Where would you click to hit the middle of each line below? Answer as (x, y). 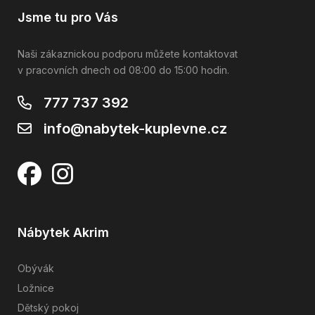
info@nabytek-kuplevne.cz (135, 128)
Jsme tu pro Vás (68, 17)
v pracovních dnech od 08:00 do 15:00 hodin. (123, 70)
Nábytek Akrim (63, 232)
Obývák (36, 268)
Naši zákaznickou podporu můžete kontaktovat (128, 53)
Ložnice (36, 288)
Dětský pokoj (48, 307)
